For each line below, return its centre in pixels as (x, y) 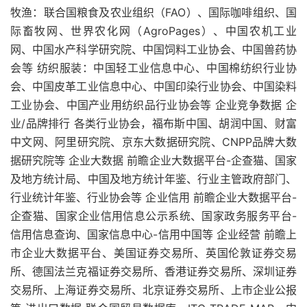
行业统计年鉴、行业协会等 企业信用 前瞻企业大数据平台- (153, 197)
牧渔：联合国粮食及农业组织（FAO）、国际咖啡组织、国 (153, 12)
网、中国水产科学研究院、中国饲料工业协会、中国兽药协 (153, 49)
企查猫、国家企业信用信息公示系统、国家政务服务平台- (153, 216)
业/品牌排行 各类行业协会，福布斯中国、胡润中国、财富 (153, 123)
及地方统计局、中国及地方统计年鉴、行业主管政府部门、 (153, 179)
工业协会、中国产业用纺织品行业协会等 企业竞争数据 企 (153, 105)
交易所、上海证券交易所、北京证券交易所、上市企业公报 (153, 290)
